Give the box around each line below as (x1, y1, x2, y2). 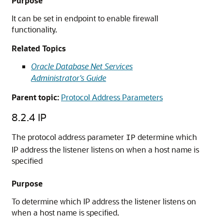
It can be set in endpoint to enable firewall (12, 13, 158, 23)
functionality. (12, 24, 57, 34)
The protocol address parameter (12, 132, 126, 142)
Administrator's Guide (31, 73, 106, 83)
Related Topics (12, 43, 66, 53)
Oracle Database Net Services (31, 61, 133, 71)
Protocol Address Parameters (61, 92, 163, 102)
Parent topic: (12, 92, 59, 102)
